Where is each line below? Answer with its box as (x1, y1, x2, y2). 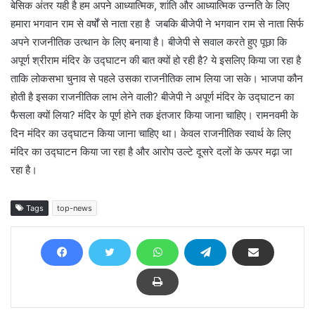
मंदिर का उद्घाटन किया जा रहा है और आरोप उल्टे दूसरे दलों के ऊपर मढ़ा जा (11, 145, 292, 159)
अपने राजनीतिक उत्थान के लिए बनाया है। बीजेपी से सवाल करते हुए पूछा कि (11, 35, 287, 49)
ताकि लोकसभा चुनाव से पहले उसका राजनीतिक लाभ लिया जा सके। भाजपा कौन (11, 72, 303, 86)
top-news (57, 203, 92, 214)
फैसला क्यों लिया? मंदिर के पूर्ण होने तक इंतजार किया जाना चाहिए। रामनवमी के (11, 108, 298, 122)
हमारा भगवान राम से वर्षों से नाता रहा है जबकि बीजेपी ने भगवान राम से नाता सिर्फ (11, 17, 304, 31)
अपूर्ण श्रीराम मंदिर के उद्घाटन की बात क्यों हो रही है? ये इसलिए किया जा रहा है (11, 53, 301, 67)
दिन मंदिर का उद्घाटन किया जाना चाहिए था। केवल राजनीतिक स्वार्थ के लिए (11, 127, 291, 141)
